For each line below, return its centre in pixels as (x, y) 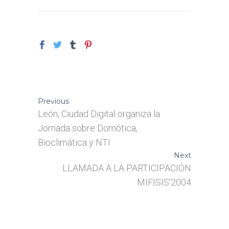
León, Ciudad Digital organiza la (99, 114)
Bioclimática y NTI (74, 142)
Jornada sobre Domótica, (88, 128)
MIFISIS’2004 (164, 182)
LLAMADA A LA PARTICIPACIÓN (127, 168)
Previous (53, 101)
